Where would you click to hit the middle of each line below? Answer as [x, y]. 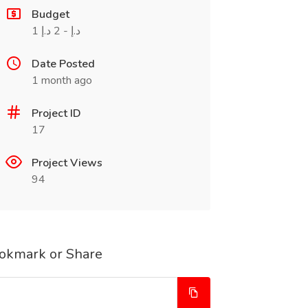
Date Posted [63, 64]
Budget [50, 14]
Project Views [67, 163]
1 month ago [62, 80]
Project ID [56, 113]
